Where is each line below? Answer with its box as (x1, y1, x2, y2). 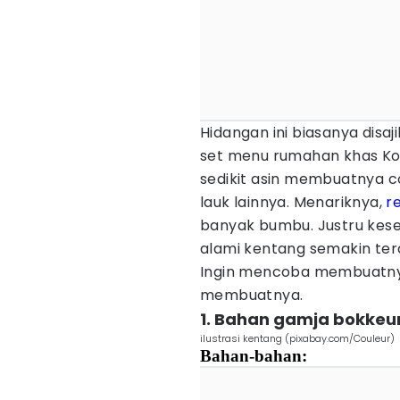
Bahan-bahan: (200, 346, 307, 365)
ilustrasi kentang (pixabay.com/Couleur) (200, 331, 395, 346)
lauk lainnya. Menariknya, (200, 192, 387, 212)
